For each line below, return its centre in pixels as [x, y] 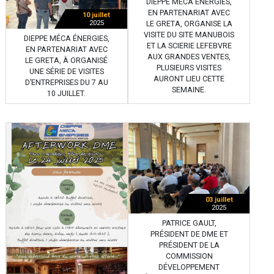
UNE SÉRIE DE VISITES [66, 71]
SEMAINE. [189, 90]
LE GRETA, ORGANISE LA [189, 24]
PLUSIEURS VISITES [189, 68]
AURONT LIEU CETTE [189, 79]
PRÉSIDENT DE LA [189, 246]
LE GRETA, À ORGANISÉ [67, 60]
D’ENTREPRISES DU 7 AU [66, 82]
